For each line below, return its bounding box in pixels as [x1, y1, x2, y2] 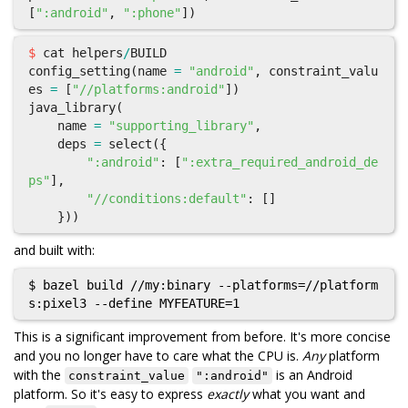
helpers [72, 46, 123, 60]
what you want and [249, 385, 365, 403]
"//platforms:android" [72, 82, 225, 97]
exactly [207, 385, 249, 403]
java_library [28, 100, 116, 115]
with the [14, 366, 65, 383]
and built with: [14, 241, 95, 259]
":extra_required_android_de [181, 155, 378, 169]
